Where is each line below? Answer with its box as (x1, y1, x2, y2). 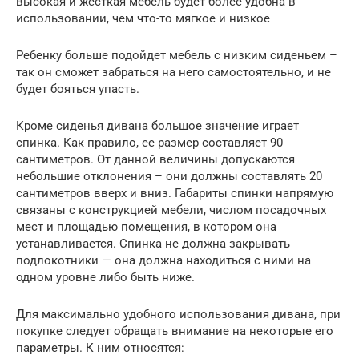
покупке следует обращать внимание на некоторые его (16, 323, 333, 338)
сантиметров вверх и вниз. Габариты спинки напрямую (16, 185, 333, 200)
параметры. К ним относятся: (16, 340, 184, 355)
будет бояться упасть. (16, 81, 139, 96)
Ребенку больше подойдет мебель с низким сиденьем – (16, 47, 337, 63)
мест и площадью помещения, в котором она (16, 219, 276, 234)
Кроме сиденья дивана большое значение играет (16, 118, 299, 133)
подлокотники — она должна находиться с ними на (16, 252, 311, 268)
